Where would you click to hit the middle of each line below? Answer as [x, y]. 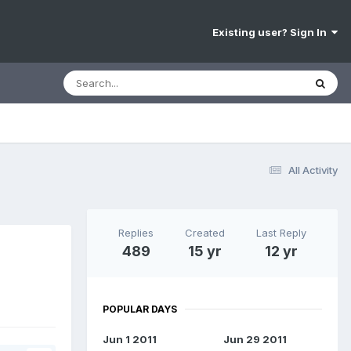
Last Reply [281, 232]
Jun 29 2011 [255, 339]
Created [205, 232]
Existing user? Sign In [272, 33]
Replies [136, 232]
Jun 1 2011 [130, 339]
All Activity [313, 170]
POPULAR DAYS [140, 309]
